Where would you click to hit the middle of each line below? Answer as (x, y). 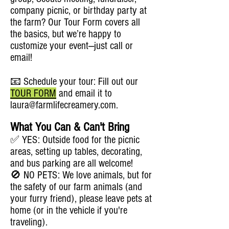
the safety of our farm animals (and (76, 187)
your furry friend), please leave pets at (81, 198)
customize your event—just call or (72, 45)
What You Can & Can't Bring (70, 127)
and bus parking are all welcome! (72, 163)
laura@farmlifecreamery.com (63, 105)
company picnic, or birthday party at (78, 10)
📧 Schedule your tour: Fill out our (74, 81)
